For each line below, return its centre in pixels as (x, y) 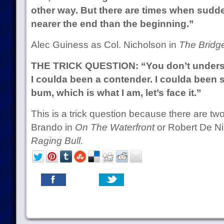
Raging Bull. (57, 141)
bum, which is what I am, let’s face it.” (116, 93)
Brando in (53, 127)
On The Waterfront (114, 127)
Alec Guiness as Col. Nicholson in (105, 45)
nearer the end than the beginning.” (112, 24)
